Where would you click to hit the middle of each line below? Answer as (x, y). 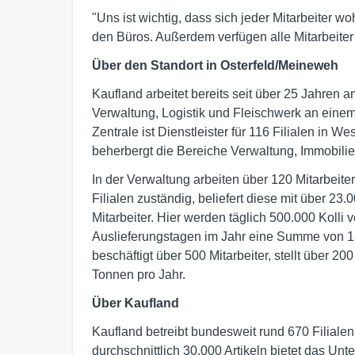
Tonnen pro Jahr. (139, 274)
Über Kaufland (136, 303)
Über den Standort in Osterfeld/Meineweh (215, 65)
